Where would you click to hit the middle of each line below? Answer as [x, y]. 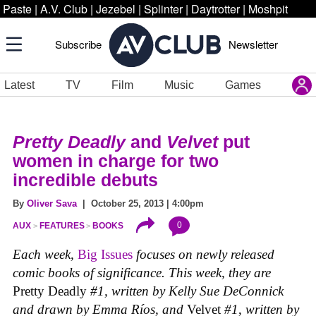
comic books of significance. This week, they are [142, 273]
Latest [19, 85]
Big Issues [105, 255]
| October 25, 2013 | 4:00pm [140, 203]
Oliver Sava [52, 203]
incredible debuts [85, 180]
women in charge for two [116, 161]
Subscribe [78, 44]
